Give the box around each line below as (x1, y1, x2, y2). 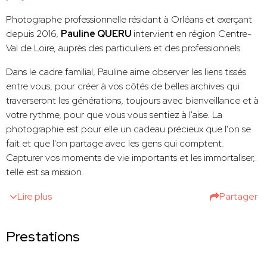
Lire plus (17, 190, 52, 203)
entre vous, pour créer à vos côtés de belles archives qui (6, 80, 240, 93)
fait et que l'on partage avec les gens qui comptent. (6, 137, 224, 150)
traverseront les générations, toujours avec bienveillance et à (6, 94, 259, 107)
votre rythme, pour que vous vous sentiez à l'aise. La (6, 108, 222, 122)
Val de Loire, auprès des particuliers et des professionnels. (6, 42, 243, 55)
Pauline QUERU (61, 27, 133, 41)
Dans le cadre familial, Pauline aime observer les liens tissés (6, 66, 246, 79)
